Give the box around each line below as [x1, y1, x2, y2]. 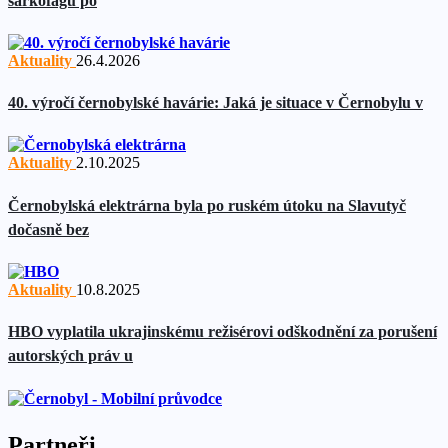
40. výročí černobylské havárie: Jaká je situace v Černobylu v [8, 94, 423, 112]
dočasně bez [8, 220, 89, 238]
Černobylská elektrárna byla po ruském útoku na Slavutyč [8, 196, 406, 214]
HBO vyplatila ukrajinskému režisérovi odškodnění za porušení [8, 323, 437, 341]
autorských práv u [8, 347, 133, 365]
